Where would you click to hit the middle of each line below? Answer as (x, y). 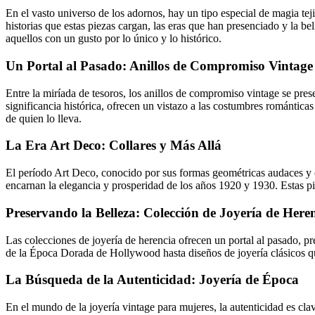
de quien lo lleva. (44, 118)
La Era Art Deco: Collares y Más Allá (114, 146)
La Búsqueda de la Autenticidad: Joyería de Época (152, 280)
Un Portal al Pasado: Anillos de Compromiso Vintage (159, 65)
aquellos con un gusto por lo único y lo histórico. (114, 39)
